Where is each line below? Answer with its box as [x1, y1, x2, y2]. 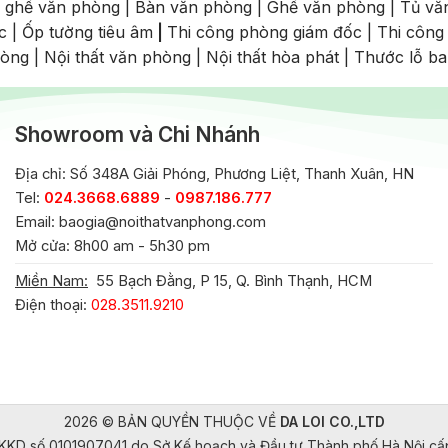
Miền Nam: [15, 271, 88, 290]
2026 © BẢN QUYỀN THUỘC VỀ [63, 413, 280, 431]
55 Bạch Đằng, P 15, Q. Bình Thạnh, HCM [88, 271, 372, 290]
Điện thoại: [15, 295, 91, 314]
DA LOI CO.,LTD [279, 413, 385, 431]
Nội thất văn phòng [44, 47, 191, 68]
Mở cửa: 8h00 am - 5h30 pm [15, 236, 210, 255]
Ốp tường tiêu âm [22, 22, 153, 43]
